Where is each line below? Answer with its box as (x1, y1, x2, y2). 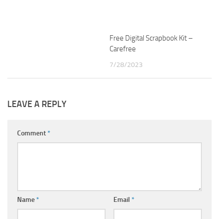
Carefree (109, 44, 136, 53)
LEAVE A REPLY (7, 99, 66, 110)
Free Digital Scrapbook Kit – (109, 34, 193, 43)
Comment (17, 129, 47, 138)
